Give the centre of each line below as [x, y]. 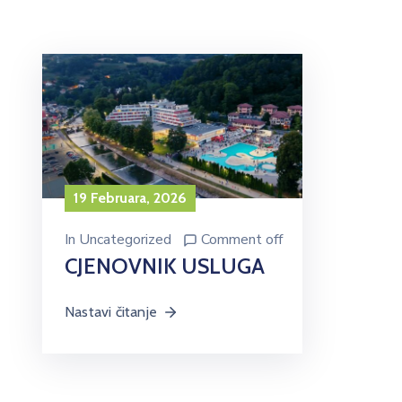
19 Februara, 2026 [130, 198]
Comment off [242, 240]
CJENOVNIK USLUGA [165, 267]
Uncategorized [125, 240]
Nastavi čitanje [111, 312]
